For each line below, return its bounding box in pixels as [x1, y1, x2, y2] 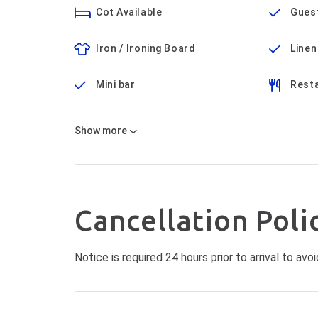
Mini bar [96, 79, 136, 90]
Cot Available [96, 6, 163, 18]
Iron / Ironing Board [96, 43, 196, 54]
